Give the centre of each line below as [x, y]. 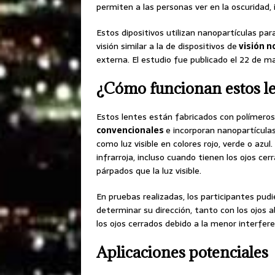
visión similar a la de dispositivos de [167, 46]
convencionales [131, 130]
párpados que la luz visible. [149, 171]
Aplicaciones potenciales [182, 252]
